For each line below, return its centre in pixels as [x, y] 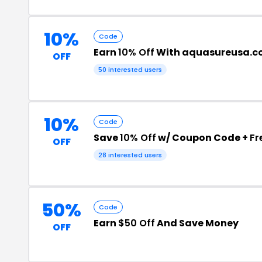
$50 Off [137, 223]
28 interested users [130, 155]
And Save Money [197, 223]
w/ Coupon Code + [203, 138]
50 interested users [130, 70]
